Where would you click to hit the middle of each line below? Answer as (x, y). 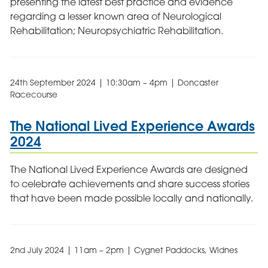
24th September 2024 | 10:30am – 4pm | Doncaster (114, 83)
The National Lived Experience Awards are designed (129, 170)
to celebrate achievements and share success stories (130, 184)
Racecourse (33, 95)
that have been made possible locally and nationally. (131, 198)
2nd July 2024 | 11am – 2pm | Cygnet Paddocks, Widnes (124, 250)
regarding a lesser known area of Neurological (115, 16)
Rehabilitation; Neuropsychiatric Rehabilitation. (116, 31)
